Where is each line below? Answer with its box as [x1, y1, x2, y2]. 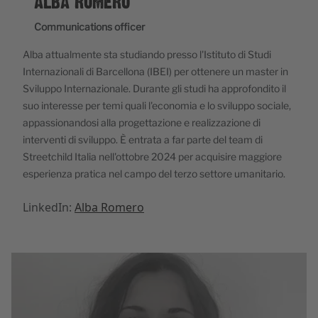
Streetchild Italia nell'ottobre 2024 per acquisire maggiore [23, 150, 282, 163]
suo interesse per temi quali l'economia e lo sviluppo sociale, [23, 99, 291, 111]
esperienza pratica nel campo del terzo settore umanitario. [23, 168, 285, 180]
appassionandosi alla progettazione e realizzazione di [23, 116, 261, 128]
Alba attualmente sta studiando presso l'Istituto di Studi [23, 48, 271, 60]
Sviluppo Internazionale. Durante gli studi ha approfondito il [23, 82, 286, 94]
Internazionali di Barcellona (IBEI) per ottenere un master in [23, 65, 288, 77]
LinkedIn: [23, 199, 75, 215]
